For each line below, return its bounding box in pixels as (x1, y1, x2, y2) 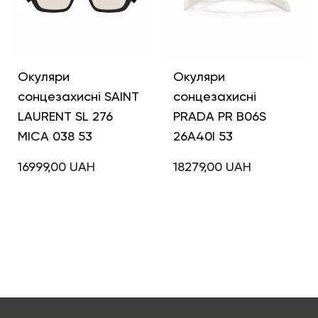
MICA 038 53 (18, 128, 92, 143)
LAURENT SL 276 (18, 108, 113, 124)
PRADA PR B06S (173, 108, 266, 124)
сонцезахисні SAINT (18, 88, 139, 104)
